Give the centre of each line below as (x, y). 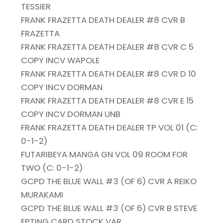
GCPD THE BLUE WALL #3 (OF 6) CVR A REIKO (109, 181)
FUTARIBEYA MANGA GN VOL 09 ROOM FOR (105, 155)
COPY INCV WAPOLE (60, 60)
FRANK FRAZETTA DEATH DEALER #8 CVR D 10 (109, 74)
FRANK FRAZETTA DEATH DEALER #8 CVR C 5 (108, 47)
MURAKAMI (42, 195)
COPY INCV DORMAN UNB (71, 114)
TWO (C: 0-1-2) (52, 168)
